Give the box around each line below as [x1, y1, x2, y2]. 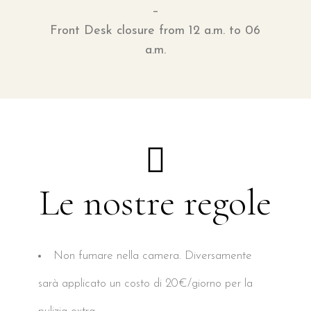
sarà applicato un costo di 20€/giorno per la [38, 278, 253, 290]
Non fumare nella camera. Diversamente [53, 250, 252, 262]
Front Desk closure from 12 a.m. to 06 [50, 24, 261, 38]
